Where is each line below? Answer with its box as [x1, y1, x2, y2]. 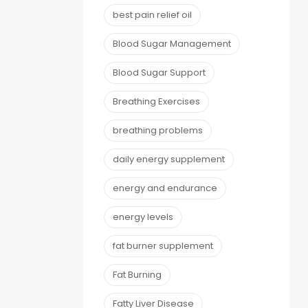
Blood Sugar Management [113, 36, 231, 50]
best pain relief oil [113, 8, 192, 21]
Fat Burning [113, 267, 162, 281]
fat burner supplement [113, 239, 213, 252]
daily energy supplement [113, 152, 225, 166]
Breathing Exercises [113, 94, 200, 108]
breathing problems [113, 123, 203, 137]
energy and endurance [113, 181, 217, 195]
